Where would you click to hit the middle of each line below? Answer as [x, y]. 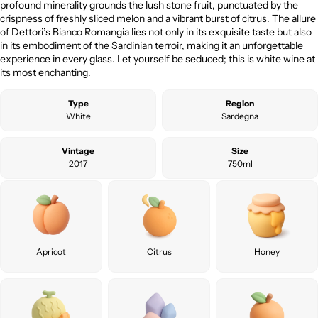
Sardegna [240, 116]
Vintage [78, 151]
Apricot [51, 252]
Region [240, 103]
